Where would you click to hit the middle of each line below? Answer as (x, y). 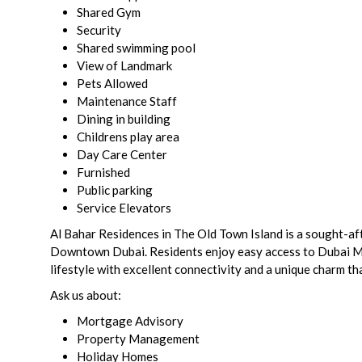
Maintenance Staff (127, 101)
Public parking (115, 190)
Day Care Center (122, 155)
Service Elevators (124, 208)
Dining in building (124, 119)
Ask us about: (86, 295)
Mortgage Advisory (130, 321)
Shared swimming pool (136, 48)
